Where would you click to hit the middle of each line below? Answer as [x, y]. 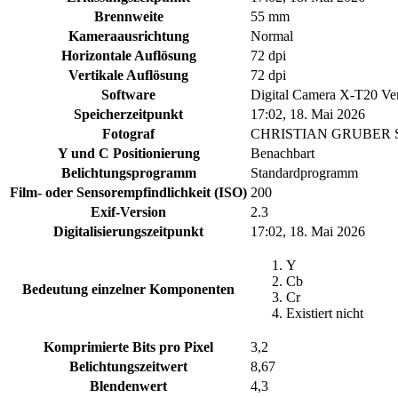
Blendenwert [128, 386]
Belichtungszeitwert [128, 367]
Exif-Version [128, 212]
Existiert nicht [325, 314]
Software [128, 95]
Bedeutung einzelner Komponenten [128, 290]
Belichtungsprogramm [128, 173]
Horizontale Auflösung [128, 56]
